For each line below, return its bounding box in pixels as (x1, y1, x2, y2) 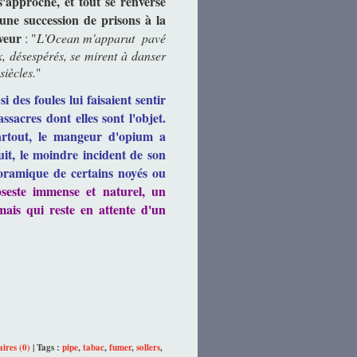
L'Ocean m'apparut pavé (36, 29, 167, 46)
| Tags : (30, 340, 62, 354)
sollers (136, 340, 160, 354)
